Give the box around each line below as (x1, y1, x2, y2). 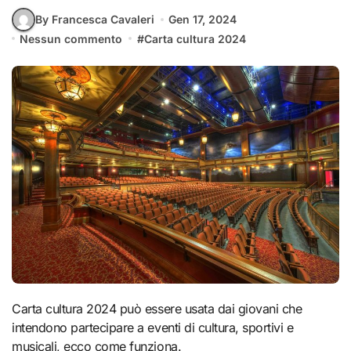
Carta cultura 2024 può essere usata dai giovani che (12, 300, 21, 317)
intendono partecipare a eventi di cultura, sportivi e (12, 319, 294, 335)
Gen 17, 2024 (168, 13, 237, 27)
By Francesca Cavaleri (35, 13, 154, 27)
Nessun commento (20, 31, 123, 45)
